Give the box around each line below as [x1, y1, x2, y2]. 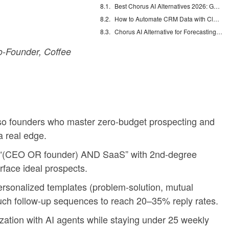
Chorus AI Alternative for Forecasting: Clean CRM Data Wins [216, 27, 223, 36]
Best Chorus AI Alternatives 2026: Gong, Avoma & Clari [214, 2, 220, 10]
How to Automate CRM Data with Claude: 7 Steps [213, 14, 220, 23]
